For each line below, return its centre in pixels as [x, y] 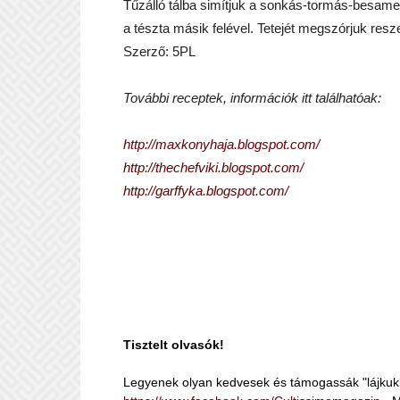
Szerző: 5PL [161, 51]
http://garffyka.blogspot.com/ [206, 191]
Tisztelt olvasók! [174, 345]
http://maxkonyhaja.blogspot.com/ [221, 144]
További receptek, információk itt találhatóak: [254, 98]
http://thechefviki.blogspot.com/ [213, 167]
